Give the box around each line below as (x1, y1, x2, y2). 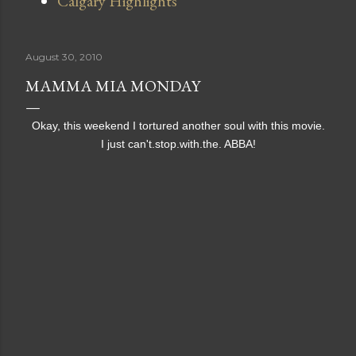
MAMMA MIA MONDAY (25, 75, 200, 96)
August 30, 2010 (25, 51, 103, 63)
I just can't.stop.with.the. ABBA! (100, 137, 256, 150)
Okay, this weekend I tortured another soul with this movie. (31, 119, 325, 132)
